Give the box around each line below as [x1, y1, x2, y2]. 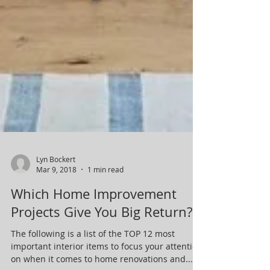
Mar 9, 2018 [36, 225, 77, 234]
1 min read [87, 225, 124, 234]
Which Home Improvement [11, 245, 177, 263]
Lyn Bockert [36, 214, 75, 224]
